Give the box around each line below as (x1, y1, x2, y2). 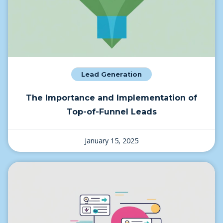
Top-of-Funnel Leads (66, 107, 157, 116)
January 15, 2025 (85, 135, 138, 145)
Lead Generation (81, 70, 142, 78)
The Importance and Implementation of (26, 93, 197, 103)
